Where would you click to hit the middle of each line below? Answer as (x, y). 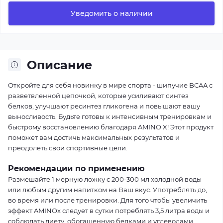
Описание (59, 65)
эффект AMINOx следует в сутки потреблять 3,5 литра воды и (109, 210)
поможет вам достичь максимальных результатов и (94, 137)
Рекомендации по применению (76, 168)
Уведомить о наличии (111, 13)
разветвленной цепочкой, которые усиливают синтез (98, 95)
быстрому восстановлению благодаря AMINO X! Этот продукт (111, 127)
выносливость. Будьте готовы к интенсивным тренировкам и (110, 116)
